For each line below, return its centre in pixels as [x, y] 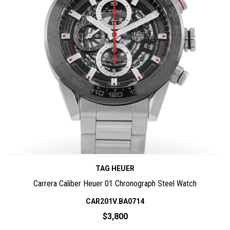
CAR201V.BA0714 [115, 202]
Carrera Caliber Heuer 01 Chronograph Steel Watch [115, 184]
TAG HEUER [115, 169]
